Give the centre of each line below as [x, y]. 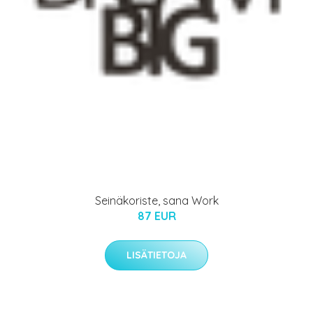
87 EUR [156, 216]
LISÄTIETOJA [156, 255]
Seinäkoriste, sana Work [156, 201]
